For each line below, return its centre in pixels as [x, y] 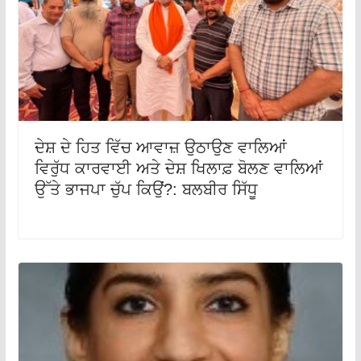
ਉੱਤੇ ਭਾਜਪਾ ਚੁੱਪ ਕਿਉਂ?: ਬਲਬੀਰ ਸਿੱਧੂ [146, 190]
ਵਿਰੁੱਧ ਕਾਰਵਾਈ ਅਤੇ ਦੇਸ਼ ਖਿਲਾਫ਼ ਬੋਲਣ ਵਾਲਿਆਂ [178, 169]
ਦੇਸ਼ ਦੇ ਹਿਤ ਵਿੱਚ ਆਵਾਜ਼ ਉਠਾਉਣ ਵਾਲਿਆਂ [160, 148]
